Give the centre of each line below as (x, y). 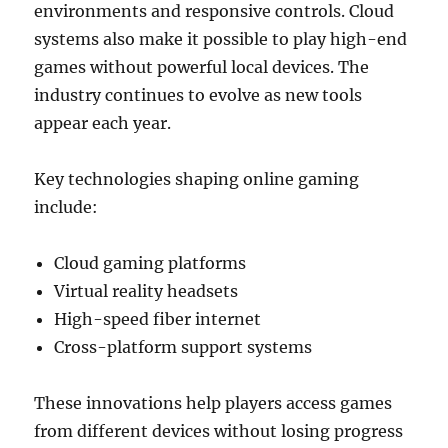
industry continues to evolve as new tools (198, 95)
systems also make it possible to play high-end (221, 39)
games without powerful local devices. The (202, 67)
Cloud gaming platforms (150, 263)
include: (66, 207)
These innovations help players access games (213, 403)
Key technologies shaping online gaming (197, 179)
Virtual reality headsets (146, 291)
